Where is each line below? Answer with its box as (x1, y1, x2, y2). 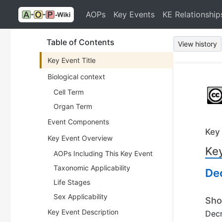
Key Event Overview (48, 134, 112, 142)
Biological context (48, 72, 105, 81)
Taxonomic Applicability (54, 164, 130, 172)
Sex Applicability (54, 192, 108, 201)
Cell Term (54, 88, 84, 96)
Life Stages (54, 178, 90, 186)
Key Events (113, 9, 155, 20)
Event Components (48, 117, 109, 126)
